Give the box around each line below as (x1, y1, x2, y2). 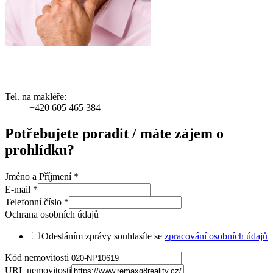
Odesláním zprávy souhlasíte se (41, 230, 165, 241)
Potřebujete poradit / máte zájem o (5, 126, 224, 142)
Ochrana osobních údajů (5, 208, 99, 219)
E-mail (5, 183, 33, 194)
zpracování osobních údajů (165, 230, 268, 241)
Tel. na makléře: (5, 91, 66, 102)
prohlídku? (5, 142, 74, 158)
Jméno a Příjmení (5, 171, 74, 182)
